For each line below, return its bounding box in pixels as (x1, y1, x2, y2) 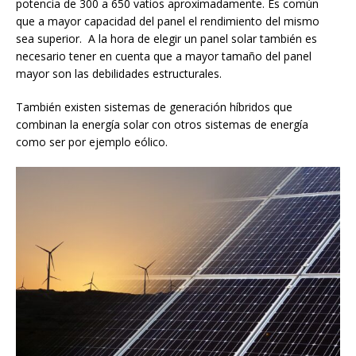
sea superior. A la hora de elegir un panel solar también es (16, 30, 317, 46)
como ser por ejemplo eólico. (16, 133, 168, 149)
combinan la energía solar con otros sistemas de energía (16, 116, 308, 132)
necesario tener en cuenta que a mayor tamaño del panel (16, 48, 311, 64)
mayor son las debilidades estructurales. (16, 65, 222, 81)
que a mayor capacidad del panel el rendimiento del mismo (16, 13, 319, 29)
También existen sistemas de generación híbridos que (16, 99, 292, 114)
